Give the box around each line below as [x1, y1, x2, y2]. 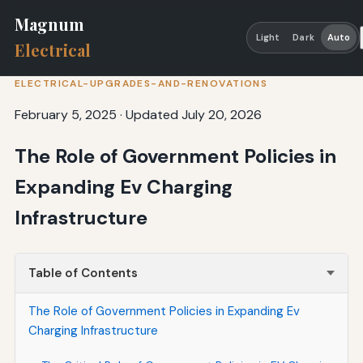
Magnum [14, 13, 84, 36]
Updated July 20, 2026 [125, 105, 262, 123]
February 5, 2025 [14, 105, 117, 123]
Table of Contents [28, 264, 138, 281]
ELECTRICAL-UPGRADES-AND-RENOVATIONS [14, 76, 268, 90]
